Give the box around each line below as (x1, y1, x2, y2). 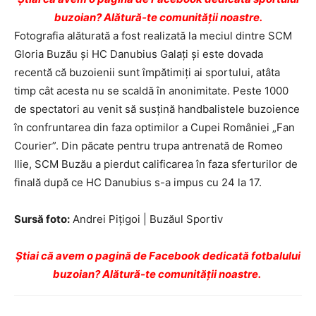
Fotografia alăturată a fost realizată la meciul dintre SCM (14, 29, 292, 42)
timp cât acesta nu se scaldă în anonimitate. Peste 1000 (14, 84, 288, 97)
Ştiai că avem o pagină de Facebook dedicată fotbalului (16, 249, 300, 262)
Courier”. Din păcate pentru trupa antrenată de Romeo (14, 139, 283, 152)
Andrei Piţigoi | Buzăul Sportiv (70, 212, 223, 226)
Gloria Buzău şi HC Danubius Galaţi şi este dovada (14, 47, 263, 61)
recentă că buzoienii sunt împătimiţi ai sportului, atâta (14, 66, 280, 79)
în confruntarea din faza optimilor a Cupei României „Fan (14, 121, 295, 134)
